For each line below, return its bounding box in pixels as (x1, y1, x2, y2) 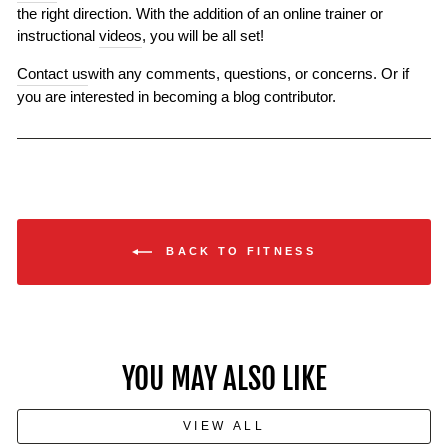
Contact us (17, 66, 88, 82)
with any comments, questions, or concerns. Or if (88, 66, 409, 82)
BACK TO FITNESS (160, 244, 316, 257)
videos (99, 28, 142, 44)
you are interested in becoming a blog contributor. (17, 89, 336, 105)
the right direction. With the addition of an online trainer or (17, 6, 383, 22)
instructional (17, 28, 99, 44)
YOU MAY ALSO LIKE (121, 361, 327, 397)
